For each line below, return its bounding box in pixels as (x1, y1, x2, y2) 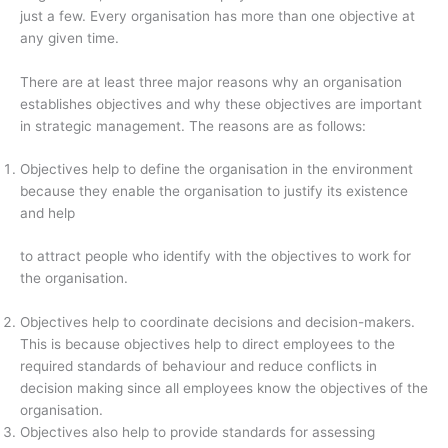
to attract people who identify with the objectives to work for (20, 247, 411, 264)
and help (20, 205, 75, 222)
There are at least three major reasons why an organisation (20, 73, 402, 90)
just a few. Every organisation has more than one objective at (20, 7, 415, 24)
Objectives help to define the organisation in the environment (20, 161, 413, 178)
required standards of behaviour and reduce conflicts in (20, 357, 377, 374)
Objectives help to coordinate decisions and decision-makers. (20, 313, 415, 330)
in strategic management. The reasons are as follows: (20, 117, 366, 134)
